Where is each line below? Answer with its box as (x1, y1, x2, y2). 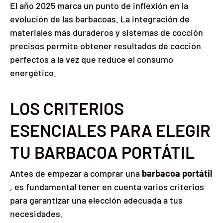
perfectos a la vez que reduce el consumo (10, 54, 173, 65)
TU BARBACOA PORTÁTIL (10, 142, 195, 163)
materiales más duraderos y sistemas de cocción (10, 27, 203, 38)
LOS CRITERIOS (10, 98, 124, 119)
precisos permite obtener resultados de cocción (10, 40, 201, 52)
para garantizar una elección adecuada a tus (10, 194, 183, 206)
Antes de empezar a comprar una (10, 167, 140, 179)
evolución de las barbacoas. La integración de (10, 13, 190, 25)
